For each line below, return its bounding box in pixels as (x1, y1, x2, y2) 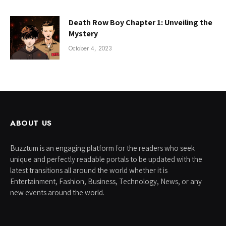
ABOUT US (10, 117, 52, 129)
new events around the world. (10, 187, 104, 197)
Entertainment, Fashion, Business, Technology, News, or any (10, 176, 202, 186)
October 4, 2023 (69, 44, 112, 53)
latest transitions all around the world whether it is (10, 165, 167, 175)
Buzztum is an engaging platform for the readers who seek (10, 143, 195, 153)
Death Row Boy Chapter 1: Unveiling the (69, 17, 212, 28)
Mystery (69, 28, 98, 39)
